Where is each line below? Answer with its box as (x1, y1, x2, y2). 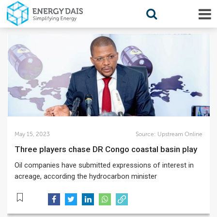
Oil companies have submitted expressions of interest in (15, 161, 194, 170)
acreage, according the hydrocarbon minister (15, 172, 157, 181)
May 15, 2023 (15, 131, 50, 138)
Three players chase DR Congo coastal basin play (20, 144, 197, 154)
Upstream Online (155, 131, 202, 138)
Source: (135, 131, 156, 138)
